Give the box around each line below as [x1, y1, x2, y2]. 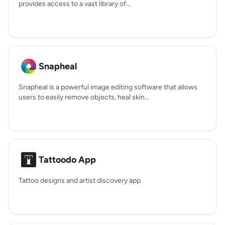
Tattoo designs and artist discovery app [19, 176, 141, 185]
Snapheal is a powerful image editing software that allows [19, 83, 197, 91]
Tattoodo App [39, 154, 96, 165]
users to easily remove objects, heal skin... [19, 93, 149, 101]
